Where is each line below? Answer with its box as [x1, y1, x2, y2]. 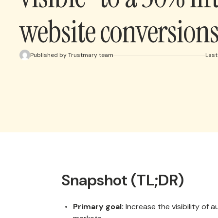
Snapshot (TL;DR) [61, 170, 184, 190]
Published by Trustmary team [30, 51, 113, 59]
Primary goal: [73, 201, 124, 212]
